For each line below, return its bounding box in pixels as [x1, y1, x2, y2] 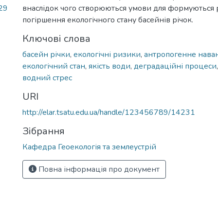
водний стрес [22, 73, 72, 83]
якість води [89, 61, 130, 72]
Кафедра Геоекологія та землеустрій [22, 142, 156, 152]
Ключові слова [22, 32, 91, 45]
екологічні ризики [73, 49, 141, 60]
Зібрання [22, 125, 65, 138]
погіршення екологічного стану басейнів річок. [22, 15, 193, 25]
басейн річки [22, 49, 70, 60]
